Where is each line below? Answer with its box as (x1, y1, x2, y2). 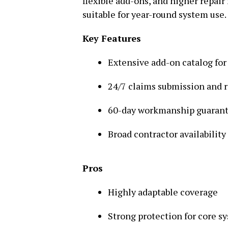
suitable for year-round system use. (82, 8, 226, 20)
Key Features (82, 32, 141, 44)
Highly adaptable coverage (108, 186, 218, 198)
